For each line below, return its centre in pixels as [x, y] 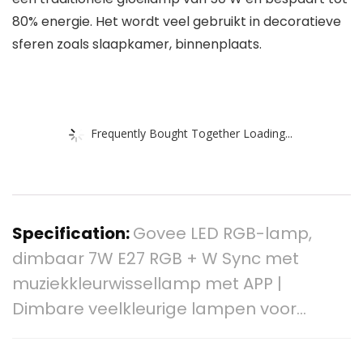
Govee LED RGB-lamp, [222, 234]
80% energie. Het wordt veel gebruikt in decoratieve [177, 22]
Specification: [73, 234]
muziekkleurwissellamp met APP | [147, 284]
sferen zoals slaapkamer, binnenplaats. [137, 45]
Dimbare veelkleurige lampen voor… [159, 309]
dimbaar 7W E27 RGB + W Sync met [156, 259]
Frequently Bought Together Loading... [192, 133]
